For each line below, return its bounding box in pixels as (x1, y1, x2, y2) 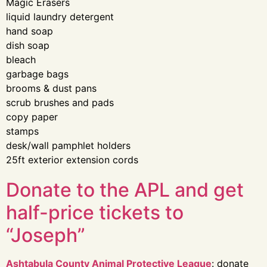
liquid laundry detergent (6, 11, 114, 23)
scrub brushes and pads (6, 97, 114, 108)
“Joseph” (6, 223, 85, 247)
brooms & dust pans (6, 82, 97, 94)
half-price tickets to (6, 201, 184, 224)
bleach (6, 54, 36, 66)
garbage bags (6, 68, 69, 80)
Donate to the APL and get (6, 178, 244, 201)
